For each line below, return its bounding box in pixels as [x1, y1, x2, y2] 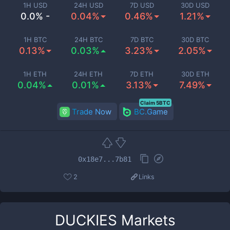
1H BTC [23, 35, 47, 44]
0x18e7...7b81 [78, 155, 131, 163]
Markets [117, 212, 176, 229]
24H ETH [74, 70, 103, 78]
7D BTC [130, 35, 154, 44]
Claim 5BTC [140, 100, 170, 106]
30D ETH [181, 70, 209, 78]
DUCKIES [54, 212, 117, 229]
